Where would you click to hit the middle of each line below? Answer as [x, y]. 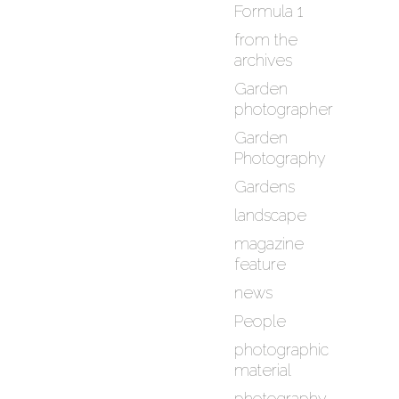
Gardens [265, 187]
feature [261, 265]
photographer [284, 110]
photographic [282, 350]
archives [264, 61]
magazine [269, 244]
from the [266, 40]
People [261, 322]
